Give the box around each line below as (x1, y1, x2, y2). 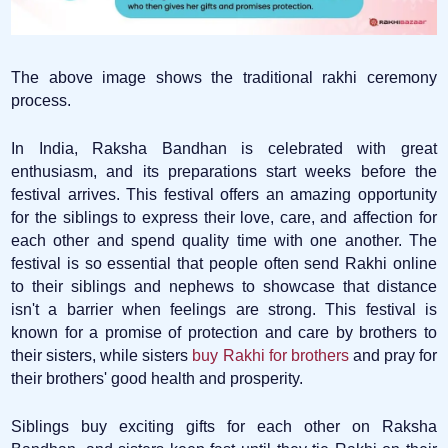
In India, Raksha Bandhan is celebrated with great (11, 139, 437, 157)
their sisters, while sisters (11, 346, 193, 364)
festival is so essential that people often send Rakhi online (11, 254, 437, 272)
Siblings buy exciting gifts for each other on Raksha (11, 417, 437, 435)
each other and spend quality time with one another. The (11, 231, 437, 249)
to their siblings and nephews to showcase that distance (11, 277, 437, 295)
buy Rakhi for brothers (192, 346, 349, 364)
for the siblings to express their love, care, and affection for (11, 208, 437, 226)
